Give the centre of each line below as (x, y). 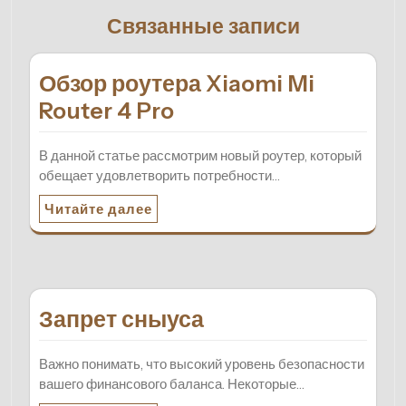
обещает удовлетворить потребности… (159, 175)
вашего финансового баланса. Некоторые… (172, 383)
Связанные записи (203, 25)
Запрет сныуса (121, 319)
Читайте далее (98, 208)
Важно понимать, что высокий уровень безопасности (202, 363)
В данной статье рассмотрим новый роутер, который (200, 155)
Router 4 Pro (106, 110)
